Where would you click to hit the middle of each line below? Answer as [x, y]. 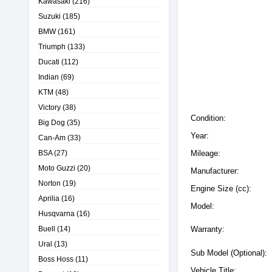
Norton [49, 183]
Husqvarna [56, 213]
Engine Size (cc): [221, 189]
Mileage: [206, 153]
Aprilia [49, 198]
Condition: [208, 118]
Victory [49, 107]
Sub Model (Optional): [229, 253]
